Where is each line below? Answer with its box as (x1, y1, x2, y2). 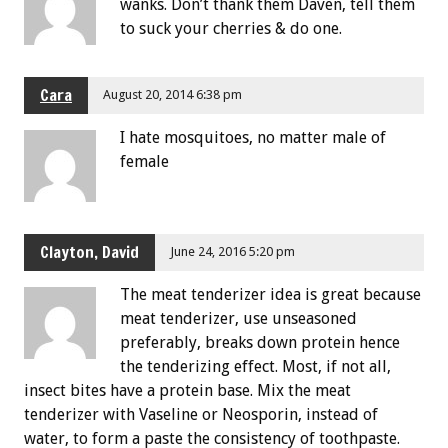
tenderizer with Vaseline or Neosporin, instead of (24, 404, 378, 424)
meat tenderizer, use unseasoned (120, 308, 357, 328)
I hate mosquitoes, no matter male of (120, 127, 386, 147)
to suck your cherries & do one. (120, 19, 342, 39)
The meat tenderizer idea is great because (120, 284, 421, 304)
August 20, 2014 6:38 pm (103, 87, 243, 103)
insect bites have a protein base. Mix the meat (24, 380, 351, 400)
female (120, 151, 169, 171)
